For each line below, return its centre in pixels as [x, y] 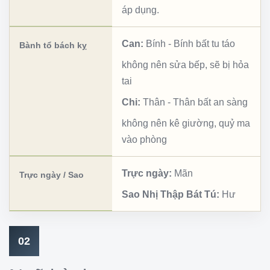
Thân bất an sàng [210, 102]
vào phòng [144, 139]
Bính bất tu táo [204, 43]
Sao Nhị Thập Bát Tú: [171, 194]
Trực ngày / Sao [52, 174]
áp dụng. [140, 10]
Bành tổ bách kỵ [53, 45]
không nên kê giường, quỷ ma [186, 123]
